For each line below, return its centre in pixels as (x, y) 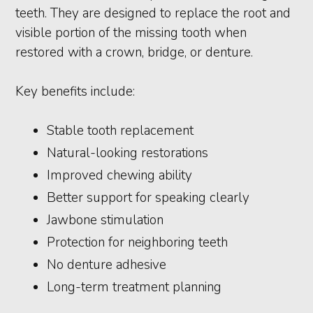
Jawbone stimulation (105, 220)
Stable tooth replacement (121, 131)
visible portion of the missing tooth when (131, 33)
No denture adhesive (107, 265)
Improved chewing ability (120, 176)
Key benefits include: (75, 92)
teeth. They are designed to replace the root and (153, 14)
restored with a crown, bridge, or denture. (134, 53)
